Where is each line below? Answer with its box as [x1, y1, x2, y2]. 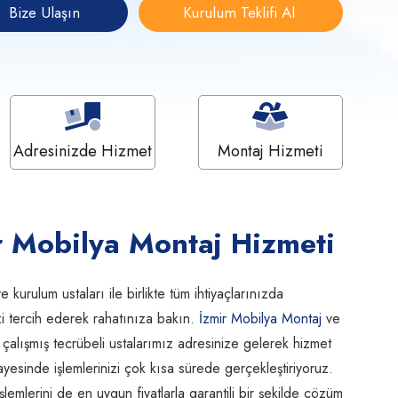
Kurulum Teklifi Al [182, 2, 299, 23]
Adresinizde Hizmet [12, 139, 152, 163]
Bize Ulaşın [8, 2, 84, 23]
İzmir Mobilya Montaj [199, 308, 322, 329]
